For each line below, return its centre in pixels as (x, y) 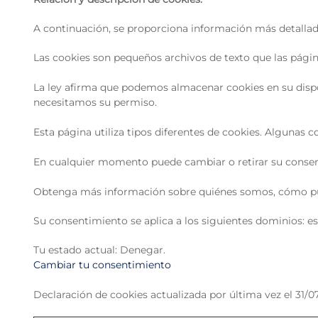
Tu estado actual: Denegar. (101, 250)
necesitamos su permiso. (95, 102)
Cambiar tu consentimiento (102, 265)
